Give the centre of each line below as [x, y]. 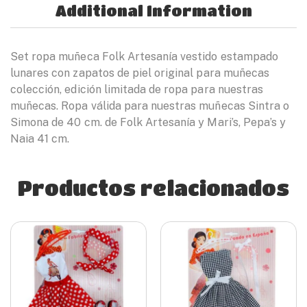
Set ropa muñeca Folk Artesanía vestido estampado [144, 57]
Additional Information [153, 11]
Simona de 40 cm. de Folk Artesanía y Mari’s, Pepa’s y [148, 123]
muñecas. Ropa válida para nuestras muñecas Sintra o [150, 106]
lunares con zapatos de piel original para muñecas [140, 73]
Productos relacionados [153, 188]
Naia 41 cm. [40, 139]
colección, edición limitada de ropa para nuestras [137, 90]
